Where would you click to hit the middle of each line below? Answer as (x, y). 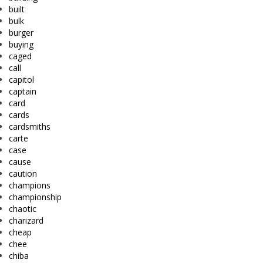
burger (21, 33)
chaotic (23, 209)
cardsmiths (30, 127)
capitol (21, 80)
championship (35, 197)
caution (23, 174)
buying (21, 45)
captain (23, 92)
